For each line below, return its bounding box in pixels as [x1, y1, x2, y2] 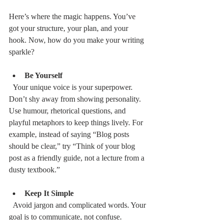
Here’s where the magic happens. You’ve [9, 12, 137, 21]
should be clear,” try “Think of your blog [9, 141, 137, 150]
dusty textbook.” [9, 165, 60, 174]
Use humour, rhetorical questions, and [9, 106, 128, 115]
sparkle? [9, 47, 34, 56]
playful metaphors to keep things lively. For [9, 118, 145, 127]
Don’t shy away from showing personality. [9, 94, 143, 103]
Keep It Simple [25, 189, 74, 197]
